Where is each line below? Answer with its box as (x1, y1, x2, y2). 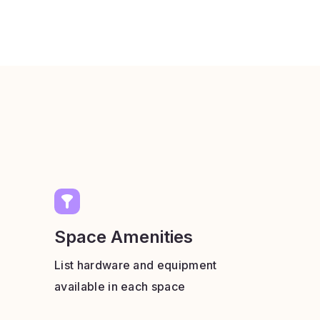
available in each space (54, 279, 186, 294)
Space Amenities (54, 226, 193, 247)
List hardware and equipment (54, 258, 217, 272)
